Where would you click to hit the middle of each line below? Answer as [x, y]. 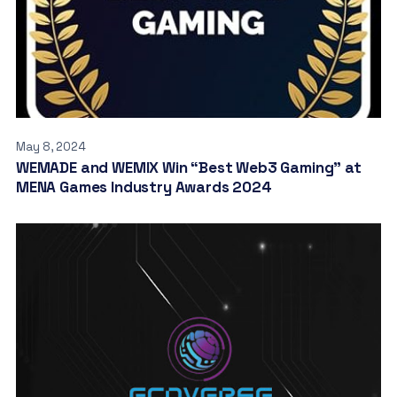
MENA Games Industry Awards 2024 [144, 187]
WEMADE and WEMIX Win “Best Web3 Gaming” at [188, 168]
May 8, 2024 [51, 147]
